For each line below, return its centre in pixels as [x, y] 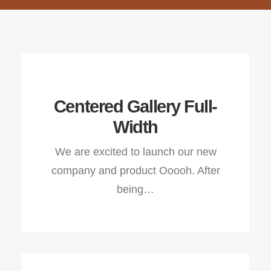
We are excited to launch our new [135, 152]
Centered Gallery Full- [135, 106]
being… [135, 189]
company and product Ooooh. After [135, 171]
